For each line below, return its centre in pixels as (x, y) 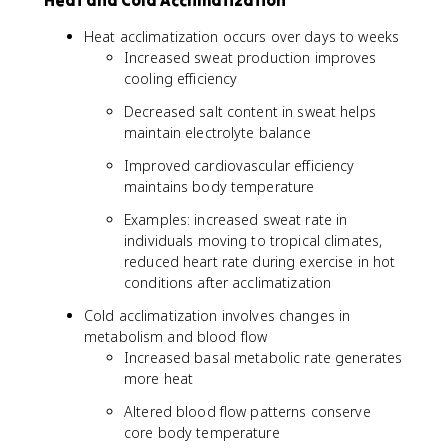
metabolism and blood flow (176, 336)
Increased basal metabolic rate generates (263, 357)
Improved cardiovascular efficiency (239, 165)
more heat (159, 378)
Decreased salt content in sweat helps (250, 111)
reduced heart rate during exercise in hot (260, 261)
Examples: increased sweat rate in (236, 219)
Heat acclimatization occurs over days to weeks (242, 36)
